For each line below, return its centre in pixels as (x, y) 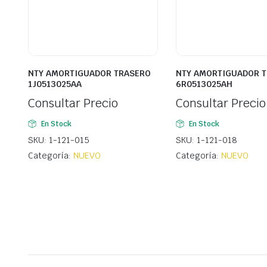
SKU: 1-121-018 (207, 140)
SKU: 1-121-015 (59, 140)
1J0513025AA (55, 84)
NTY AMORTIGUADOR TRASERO (89, 74)
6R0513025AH (204, 84)
